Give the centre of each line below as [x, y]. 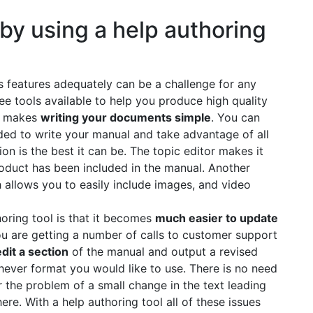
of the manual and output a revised [163, 252]
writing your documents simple [126, 118]
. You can [235, 118]
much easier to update [217, 218]
